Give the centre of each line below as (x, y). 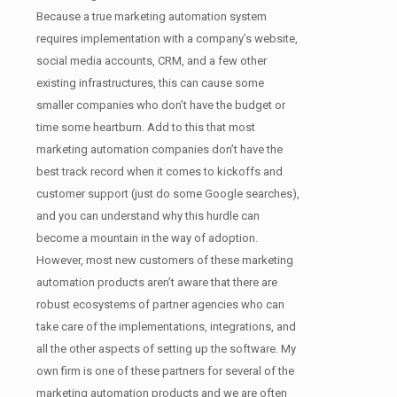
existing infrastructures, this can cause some (150, 82)
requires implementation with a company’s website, (167, 38)
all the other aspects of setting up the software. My (166, 348)
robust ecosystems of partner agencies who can (160, 304)
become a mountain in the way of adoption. (147, 237)
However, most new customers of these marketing (165, 260)
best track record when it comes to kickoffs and (160, 171)
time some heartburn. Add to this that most (146, 127)
